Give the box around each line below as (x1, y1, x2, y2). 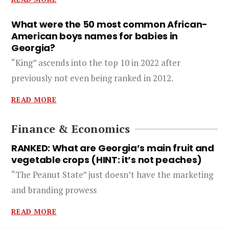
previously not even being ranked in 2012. (11, 72, 173, 84)
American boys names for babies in (11, 30, 178, 42)
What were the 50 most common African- (11, 18, 208, 31)
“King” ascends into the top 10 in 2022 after (11, 57, 180, 68)
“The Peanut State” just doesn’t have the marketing (11, 169, 213, 180)
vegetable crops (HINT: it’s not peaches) (11, 153, 202, 166)
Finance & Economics (11, 121, 130, 136)
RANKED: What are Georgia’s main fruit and (11, 142, 214, 154)
